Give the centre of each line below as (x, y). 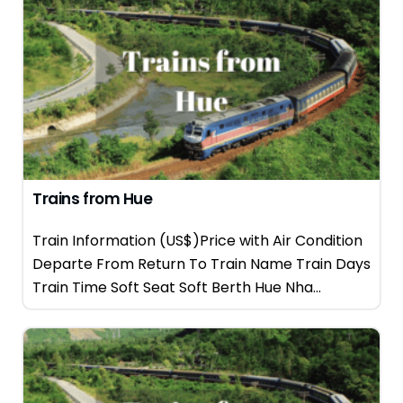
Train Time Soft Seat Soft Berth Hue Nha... (177, 287)
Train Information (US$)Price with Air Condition (197, 241)
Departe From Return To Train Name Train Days (201, 264)
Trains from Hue (93, 199)
